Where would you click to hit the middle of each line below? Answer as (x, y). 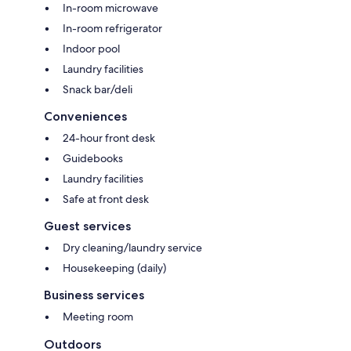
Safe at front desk (106, 199)
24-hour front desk (109, 138)
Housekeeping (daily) (114, 268)
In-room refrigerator (112, 28)
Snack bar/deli (98, 89)
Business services (94, 295)
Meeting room (98, 316)
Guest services (87, 226)
